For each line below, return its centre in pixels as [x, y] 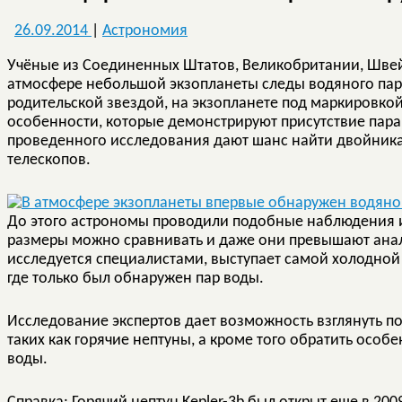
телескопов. [49, 160]
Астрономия [145, 31]
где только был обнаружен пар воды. [135, 278]
